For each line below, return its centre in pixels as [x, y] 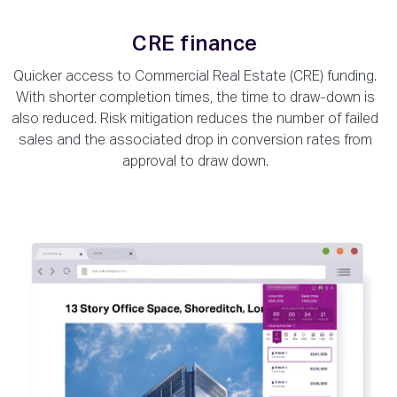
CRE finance [195, 44]
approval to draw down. [195, 162]
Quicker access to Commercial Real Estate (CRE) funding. [195, 77]
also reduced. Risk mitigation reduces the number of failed [195, 119]
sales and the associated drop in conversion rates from [195, 140]
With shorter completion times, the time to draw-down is [195, 98]
